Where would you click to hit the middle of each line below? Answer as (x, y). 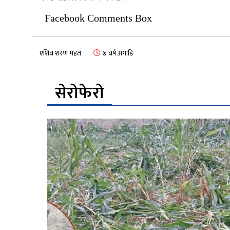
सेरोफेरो (80, 93)
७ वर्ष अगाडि (117, 53)
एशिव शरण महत (60, 53)
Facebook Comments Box (98, 18)
